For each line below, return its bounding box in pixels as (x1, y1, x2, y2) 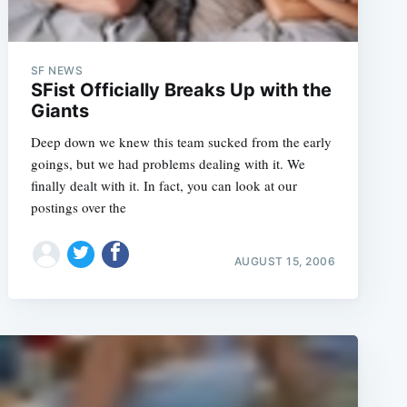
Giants (30, 100, 89, 122)
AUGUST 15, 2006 (233, 253, 336, 268)
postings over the (30, 198, 126, 216)
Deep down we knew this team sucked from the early (30, 133, 332, 151)
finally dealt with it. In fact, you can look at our (30, 176, 297, 194)
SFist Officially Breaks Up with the (30, 79, 332, 101)
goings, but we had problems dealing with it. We (30, 154, 305, 173)
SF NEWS (30, 64, 84, 77)
